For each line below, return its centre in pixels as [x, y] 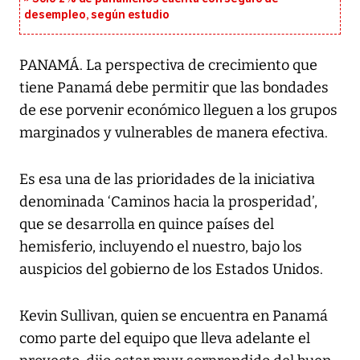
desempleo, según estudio [97, 15]
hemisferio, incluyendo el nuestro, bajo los [161, 247]
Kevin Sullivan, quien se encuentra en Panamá [174, 316]
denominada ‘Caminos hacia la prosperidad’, [168, 202]
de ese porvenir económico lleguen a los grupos [178, 110]
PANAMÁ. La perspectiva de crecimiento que [168, 65]
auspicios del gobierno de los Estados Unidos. [171, 270]
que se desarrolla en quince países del [147, 225]
